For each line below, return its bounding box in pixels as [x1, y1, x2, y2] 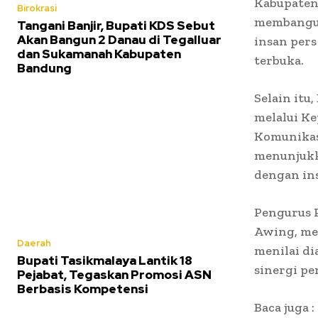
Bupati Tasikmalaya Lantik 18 [17, 252, 192, 268]
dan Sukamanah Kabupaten [17, 46, 181, 62]
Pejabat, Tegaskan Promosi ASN [17, 266, 212, 283]
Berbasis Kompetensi [17, 280, 148, 297]
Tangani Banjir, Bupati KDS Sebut [17, 18, 215, 34]
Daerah [17, 236, 51, 249]
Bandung [17, 60, 74, 77]
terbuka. [254, 53, 304, 69]
